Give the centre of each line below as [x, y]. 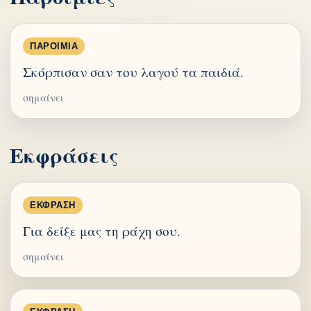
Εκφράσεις [64, 155]
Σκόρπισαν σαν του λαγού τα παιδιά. [133, 72]
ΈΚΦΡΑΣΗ [53, 205]
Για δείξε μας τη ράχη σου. [102, 231]
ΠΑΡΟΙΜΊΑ [54, 46]
